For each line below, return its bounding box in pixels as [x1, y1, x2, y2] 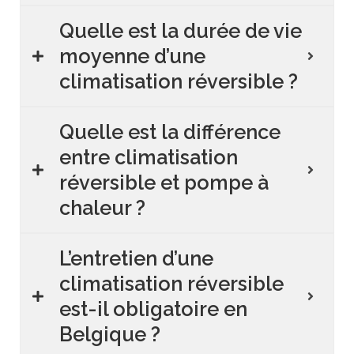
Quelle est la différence [59, 120, 281, 145]
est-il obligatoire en [59, 297, 247, 322]
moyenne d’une [59, 44, 205, 69]
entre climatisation [59, 145, 238, 170]
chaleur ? [59, 196, 145, 220]
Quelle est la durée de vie [59, 19, 302, 43]
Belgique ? [59, 322, 160, 347]
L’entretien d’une [59, 247, 213, 271]
